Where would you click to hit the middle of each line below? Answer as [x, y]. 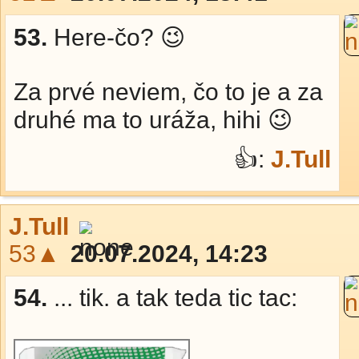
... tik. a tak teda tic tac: [175, 298]
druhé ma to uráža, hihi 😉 [153, 120]
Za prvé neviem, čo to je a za [168, 92]
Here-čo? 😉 [119, 37]
